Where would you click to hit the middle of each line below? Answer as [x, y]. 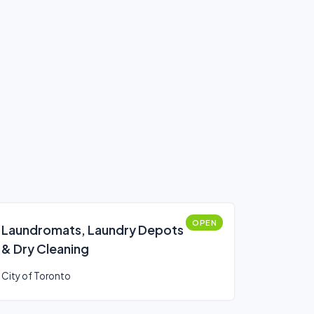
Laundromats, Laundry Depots [93, 230]
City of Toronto [36, 276]
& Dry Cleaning [45, 248]
